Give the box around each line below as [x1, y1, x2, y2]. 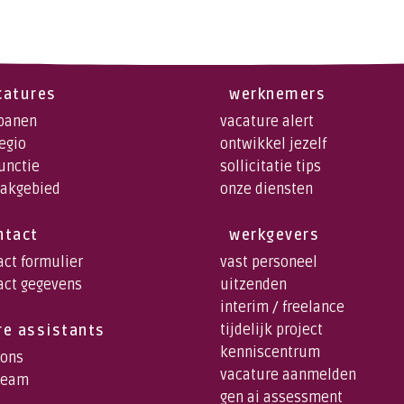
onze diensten [220, 179, 313, 198]
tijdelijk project [220, 320, 323, 339]
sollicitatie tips [220, 157, 321, 176]
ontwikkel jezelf [220, 134, 326, 153]
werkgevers [229, 225, 319, 244]
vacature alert [220, 112, 314, 131]
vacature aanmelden [220, 365, 356, 384]
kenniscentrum [220, 343, 320, 362]
